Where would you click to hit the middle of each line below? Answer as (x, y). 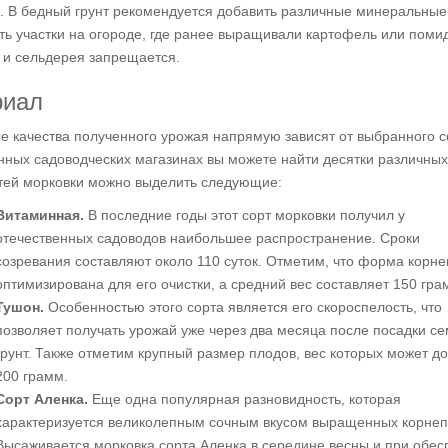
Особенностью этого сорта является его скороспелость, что (243, 307)
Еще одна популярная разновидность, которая (244, 399)
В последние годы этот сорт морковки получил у (244, 215)
